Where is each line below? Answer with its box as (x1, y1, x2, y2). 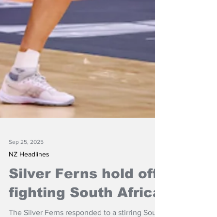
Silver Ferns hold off (9, 198, 158, 213)
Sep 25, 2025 (9, 170, 44, 177)
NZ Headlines (9, 182, 49, 190)
